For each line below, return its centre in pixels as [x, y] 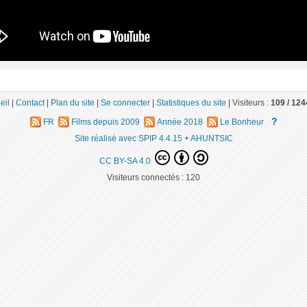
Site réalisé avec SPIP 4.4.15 [128, 138]
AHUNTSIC [211, 138]
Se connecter [125, 102]
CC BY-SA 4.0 [126, 160]
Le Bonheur [241, 122]
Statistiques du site [191, 102]
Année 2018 [180, 122]
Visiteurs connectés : [146, 177]
